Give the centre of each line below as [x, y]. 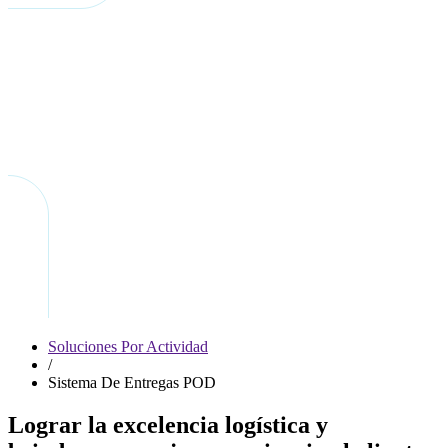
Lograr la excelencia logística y [168, 424]
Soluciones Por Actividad [128, 346]
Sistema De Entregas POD [132, 382]
